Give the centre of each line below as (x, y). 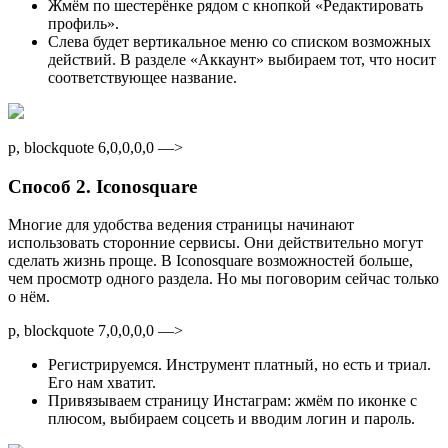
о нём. (29, 297)
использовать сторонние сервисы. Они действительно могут (215, 243)
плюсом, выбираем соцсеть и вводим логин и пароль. (231, 419)
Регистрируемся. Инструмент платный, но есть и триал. (239, 365)
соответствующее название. (142, 77)
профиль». (83, 23)
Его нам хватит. (102, 383)
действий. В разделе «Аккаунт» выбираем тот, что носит (242, 59)
